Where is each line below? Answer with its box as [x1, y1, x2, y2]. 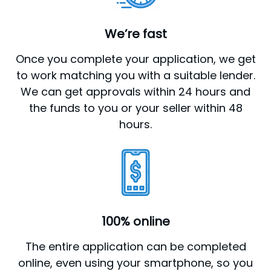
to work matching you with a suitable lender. [16, 68, 255, 83]
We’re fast [104, 25, 167, 43]
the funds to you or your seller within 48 [28, 100, 243, 116]
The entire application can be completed [25, 238, 246, 254]
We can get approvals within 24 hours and [21, 84, 250, 100]
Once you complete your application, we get [15, 51, 256, 67]
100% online [101, 212, 170, 230]
